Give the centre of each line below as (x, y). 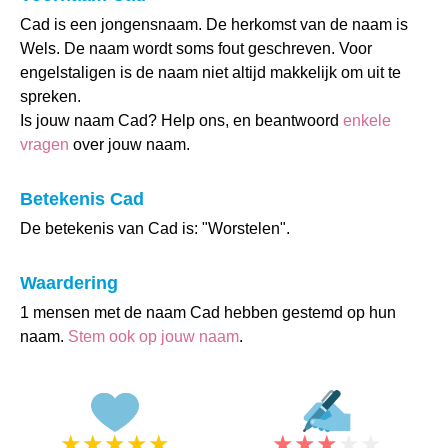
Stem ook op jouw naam (153, 336)
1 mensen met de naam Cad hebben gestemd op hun (208, 312)
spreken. (50, 96)
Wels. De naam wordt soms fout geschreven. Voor (196, 48)
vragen (44, 144)
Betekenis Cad (82, 199)
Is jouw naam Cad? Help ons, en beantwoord (181, 120)
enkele (367, 120)
